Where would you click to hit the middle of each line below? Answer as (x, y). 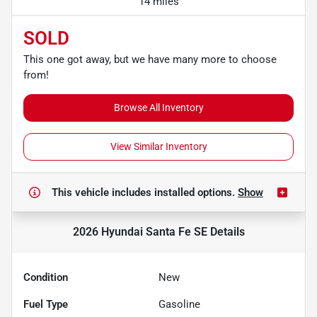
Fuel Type (46, 304)
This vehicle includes (103, 192)
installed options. (196, 192)
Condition (46, 277)
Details (226, 231)
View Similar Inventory (158, 146)
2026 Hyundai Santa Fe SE (140, 231)
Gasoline (179, 304)
